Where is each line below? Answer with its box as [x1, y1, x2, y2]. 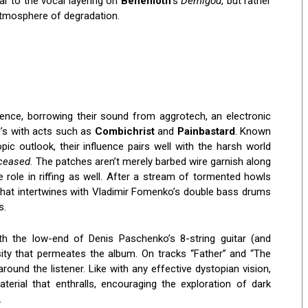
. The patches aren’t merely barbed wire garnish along [30, 155, 272, 168]
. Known [234, 125, 271, 137]
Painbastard [177, 125, 235, 137]
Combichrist [94, 125, 155, 137]
